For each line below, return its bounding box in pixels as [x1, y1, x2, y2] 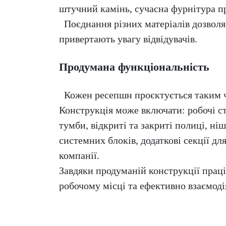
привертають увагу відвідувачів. [59, 33, 197, 45]
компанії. [59, 150, 99, 161]
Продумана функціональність [59, 61, 209, 74]
